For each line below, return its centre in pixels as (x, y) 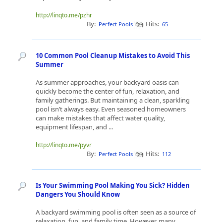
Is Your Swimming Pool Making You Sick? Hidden (113, 185)
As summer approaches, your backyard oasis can (107, 82)
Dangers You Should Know (78, 194)
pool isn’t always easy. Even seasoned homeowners (111, 109)
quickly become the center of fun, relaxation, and (108, 91)
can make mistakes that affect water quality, (100, 118)
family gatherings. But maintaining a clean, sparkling (113, 100)
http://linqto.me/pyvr (64, 145)
